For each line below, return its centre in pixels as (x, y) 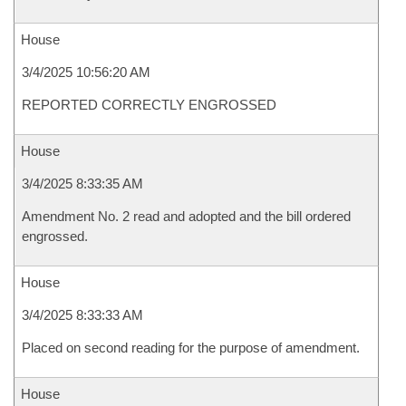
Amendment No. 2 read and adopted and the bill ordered (186, 216)
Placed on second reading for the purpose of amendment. (191, 348)
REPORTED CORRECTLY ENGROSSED (149, 105)
